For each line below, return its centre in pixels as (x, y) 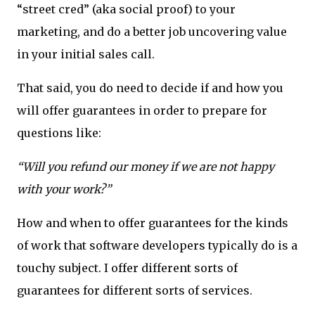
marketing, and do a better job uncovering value (152, 32)
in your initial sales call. (86, 54)
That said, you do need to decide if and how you (150, 88)
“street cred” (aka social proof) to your (126, 9)
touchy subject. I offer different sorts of (127, 268)
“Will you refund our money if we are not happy (146, 167)
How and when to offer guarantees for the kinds (153, 223)
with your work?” (64, 189)
